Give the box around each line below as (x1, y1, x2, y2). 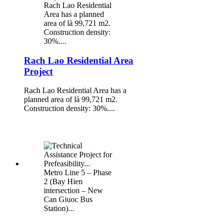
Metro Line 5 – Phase (44, 168, 111, 177)
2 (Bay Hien (44, 177, 83, 186)
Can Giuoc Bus (44, 195, 93, 204)
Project (24, 66, 53, 77)
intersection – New (44, 186, 103, 195)
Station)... (44, 204, 74, 213)
